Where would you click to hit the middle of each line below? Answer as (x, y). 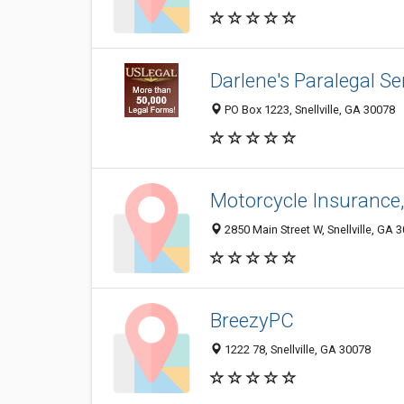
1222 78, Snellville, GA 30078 (296, 350)
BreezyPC (252, 321)
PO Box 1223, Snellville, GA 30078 (308, 110)
